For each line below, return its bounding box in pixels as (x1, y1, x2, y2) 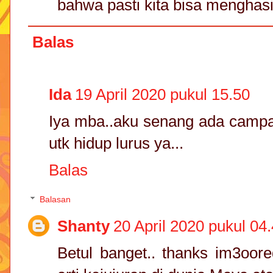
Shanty (57, 218, 110, 235)
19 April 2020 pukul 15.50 (75, 85, 250, 103)
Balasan (40, 194, 71, 205)
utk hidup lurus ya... (49, 134, 183, 152)
